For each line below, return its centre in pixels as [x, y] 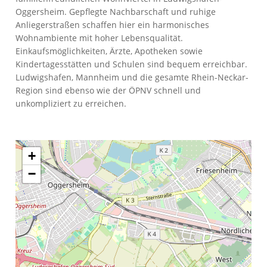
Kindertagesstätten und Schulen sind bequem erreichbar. [132, 64]
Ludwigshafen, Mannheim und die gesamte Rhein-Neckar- [132, 77]
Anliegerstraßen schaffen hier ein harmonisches [113, 25]
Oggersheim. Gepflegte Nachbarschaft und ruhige [116, 12]
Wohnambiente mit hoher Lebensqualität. [100, 38]
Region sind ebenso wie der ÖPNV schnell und [108, 90]
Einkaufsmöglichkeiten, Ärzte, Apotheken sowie [109, 51]
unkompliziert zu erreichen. [71, 103]
